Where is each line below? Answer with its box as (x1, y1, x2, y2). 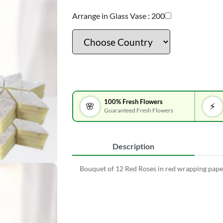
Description (112, 141, 154, 151)
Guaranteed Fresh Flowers (104, 107, 174, 113)
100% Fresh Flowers (104, 98, 163, 106)
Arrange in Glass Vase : (72, 11, 150, 20)
